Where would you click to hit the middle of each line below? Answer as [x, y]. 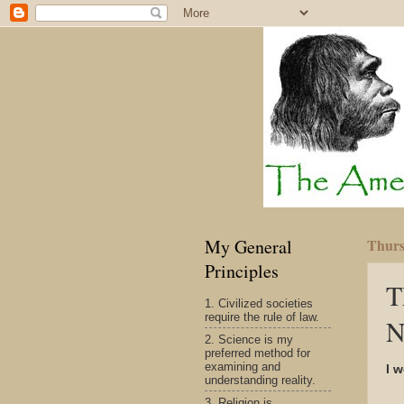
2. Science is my [249, 339]
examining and [243, 366]
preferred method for [257, 353]
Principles [242, 271]
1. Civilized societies [259, 303]
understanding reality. [260, 380]
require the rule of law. [262, 317]
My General [248, 247]
